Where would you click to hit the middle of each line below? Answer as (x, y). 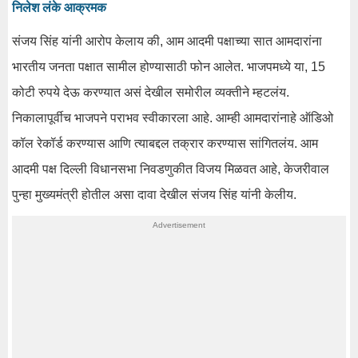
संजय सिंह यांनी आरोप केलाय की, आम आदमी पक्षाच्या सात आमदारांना (167, 41)
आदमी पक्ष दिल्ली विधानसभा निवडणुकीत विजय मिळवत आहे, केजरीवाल (171, 169)
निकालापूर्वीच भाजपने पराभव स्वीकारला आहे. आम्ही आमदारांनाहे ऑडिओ (173, 117)
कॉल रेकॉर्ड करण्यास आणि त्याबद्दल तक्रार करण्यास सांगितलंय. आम (165, 143)
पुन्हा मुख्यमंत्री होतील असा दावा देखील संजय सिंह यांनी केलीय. (154, 194)
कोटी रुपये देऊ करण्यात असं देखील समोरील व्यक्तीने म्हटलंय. (151, 92)
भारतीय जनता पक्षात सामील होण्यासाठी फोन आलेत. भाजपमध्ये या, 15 (169, 66)
